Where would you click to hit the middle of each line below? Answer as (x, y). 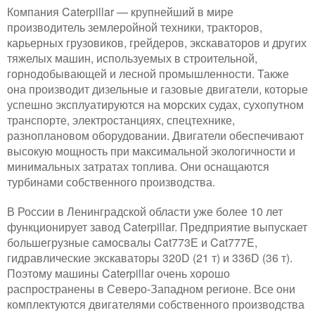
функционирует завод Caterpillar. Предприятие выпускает (157, 227)
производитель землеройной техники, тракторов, (135, 27)
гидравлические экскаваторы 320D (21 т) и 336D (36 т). (150, 258)
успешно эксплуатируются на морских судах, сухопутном (155, 104)
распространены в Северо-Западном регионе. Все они (151, 289)
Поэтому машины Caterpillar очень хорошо (118, 273)
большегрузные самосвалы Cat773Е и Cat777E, (132, 242)
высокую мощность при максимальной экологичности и (151, 151)
